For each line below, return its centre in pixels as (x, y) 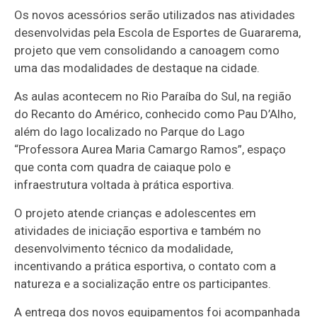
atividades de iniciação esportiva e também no (138, 230)
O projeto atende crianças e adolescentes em (136, 213)
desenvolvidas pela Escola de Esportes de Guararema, (158, 32)
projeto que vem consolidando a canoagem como (147, 50)
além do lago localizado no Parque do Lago (130, 131)
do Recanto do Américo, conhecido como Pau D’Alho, (155, 114)
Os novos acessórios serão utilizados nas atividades (155, 15)
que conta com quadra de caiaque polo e (123, 167)
